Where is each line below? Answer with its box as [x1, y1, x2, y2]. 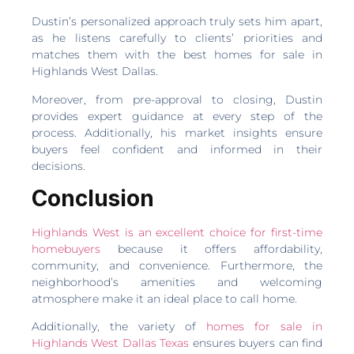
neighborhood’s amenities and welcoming [32, 274, 322, 289]
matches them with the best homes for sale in [32, 47, 322, 62]
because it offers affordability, [100, 241, 322, 256]
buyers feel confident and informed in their [32, 141, 322, 156]
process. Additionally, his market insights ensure [32, 125, 322, 140]
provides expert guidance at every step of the [32, 108, 322, 123]
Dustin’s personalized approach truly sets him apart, [32, 14, 322, 29]
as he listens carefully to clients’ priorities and [32, 31, 322, 46]
